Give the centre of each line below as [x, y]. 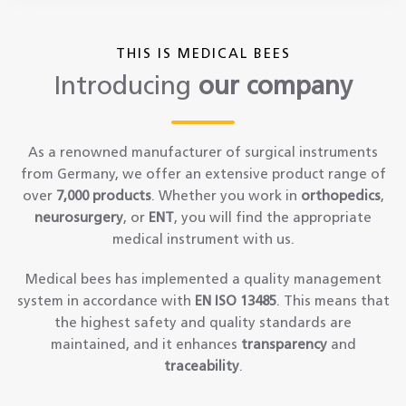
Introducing [126, 87]
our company [275, 87]
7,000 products [103, 196]
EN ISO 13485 [233, 301]
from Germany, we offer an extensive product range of [203, 174]
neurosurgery [79, 217]
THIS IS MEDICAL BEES [203, 53]
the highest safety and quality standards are [203, 323]
